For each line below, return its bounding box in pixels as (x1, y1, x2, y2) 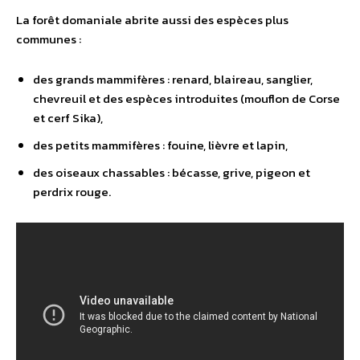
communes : (16, 30, 81, 49)
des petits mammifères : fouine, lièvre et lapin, (33, 136, 288, 155)
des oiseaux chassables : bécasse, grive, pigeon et (33, 163, 310, 182)
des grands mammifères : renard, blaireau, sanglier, (33, 70, 313, 89)
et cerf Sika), (33, 108, 103, 128)
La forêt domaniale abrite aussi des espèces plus (16, 10, 288, 30)
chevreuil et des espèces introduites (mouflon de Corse (33, 89, 340, 108)
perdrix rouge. (33, 182, 111, 202)
